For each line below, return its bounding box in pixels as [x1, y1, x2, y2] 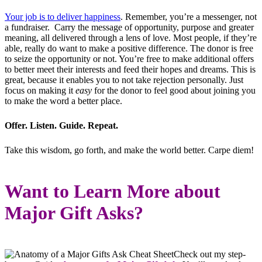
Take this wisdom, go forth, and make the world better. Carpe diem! [5, 145, 254, 156]
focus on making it [5, 85, 75, 96]
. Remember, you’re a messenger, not [120, 12, 257, 22]
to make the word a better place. [5, 96, 122, 106]
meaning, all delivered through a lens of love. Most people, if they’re [5, 33, 257, 43]
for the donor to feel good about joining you [94, 85, 256, 96]
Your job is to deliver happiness [5, 12, 120, 22]
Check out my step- [174, 249, 246, 259]
